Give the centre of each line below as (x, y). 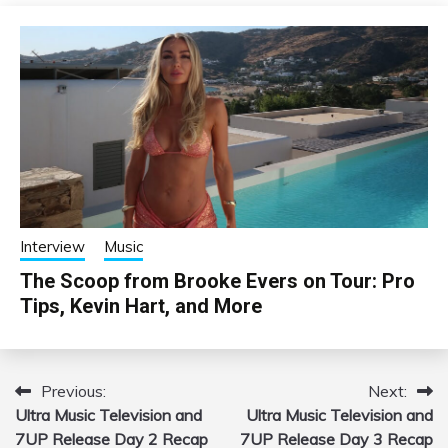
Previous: (73, 391)
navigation (74, 432)
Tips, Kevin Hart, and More (141, 306)
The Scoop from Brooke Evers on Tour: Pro (217, 281)
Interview (52, 247)
